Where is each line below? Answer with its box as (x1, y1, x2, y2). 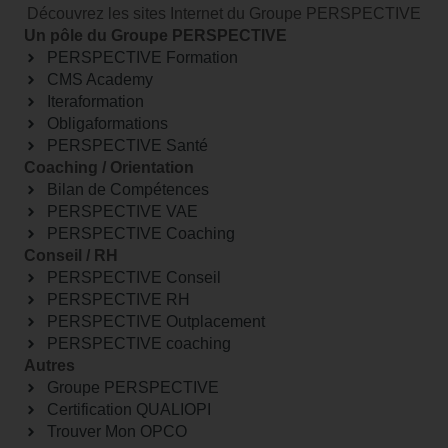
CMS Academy (46, 70, 153, 88)
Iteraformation (46, 92, 144, 110)
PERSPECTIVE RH (46, 290, 190, 308)
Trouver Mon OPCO (46, 422, 187, 440)
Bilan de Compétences (46, 180, 209, 198)
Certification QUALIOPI (46, 400, 211, 418)
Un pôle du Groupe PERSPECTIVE (24, 26, 287, 44)
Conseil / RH (24, 246, 118, 264)
